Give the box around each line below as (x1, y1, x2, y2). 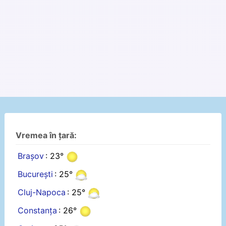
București (17, 169, 53, 180)
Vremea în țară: (16, 130, 77, 141)
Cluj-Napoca (17, 187, 66, 198)
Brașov (17, 151, 44, 161)
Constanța (17, 205, 57, 216)
